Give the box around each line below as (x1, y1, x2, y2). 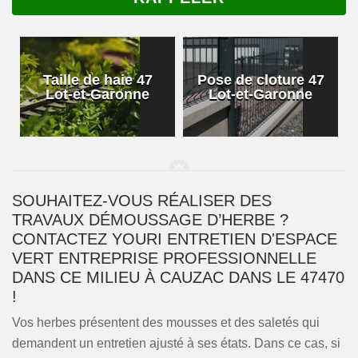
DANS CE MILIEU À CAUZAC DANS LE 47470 (12, 268, 344, 286)
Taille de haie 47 (42, 71, 153, 88)
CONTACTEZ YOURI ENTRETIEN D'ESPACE (12, 230, 337, 248)
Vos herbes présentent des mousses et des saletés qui (12, 316, 320, 329)
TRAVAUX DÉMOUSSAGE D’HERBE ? (12, 211, 288, 229)
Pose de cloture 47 (197, 71, 324, 88)
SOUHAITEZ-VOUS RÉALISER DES (12, 192, 272, 209)
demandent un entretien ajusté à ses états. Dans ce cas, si (12, 336, 340, 350)
